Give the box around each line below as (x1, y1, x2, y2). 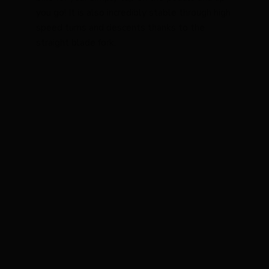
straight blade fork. (36, 36, 116, 50)
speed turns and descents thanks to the (36, 21, 205, 35)
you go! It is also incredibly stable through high (36, 6, 231, 20)
